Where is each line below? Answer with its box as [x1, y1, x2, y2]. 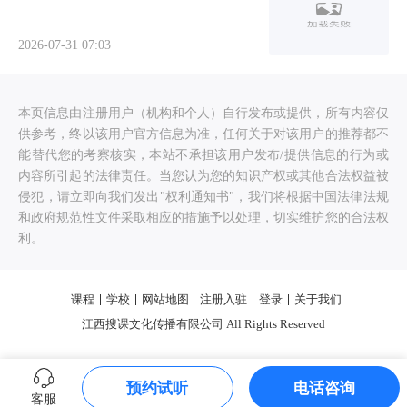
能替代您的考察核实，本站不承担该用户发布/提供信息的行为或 [18, 146, 389, 162]
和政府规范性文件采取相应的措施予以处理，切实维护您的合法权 [18, 209, 389, 224]
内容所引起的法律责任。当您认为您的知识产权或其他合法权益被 [18, 167, 389, 183]
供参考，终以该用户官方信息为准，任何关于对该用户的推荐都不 [18, 125, 389, 141]
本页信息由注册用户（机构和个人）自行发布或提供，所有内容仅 [18, 104, 389, 120]
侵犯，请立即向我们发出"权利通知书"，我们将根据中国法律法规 [18, 188, 389, 203]
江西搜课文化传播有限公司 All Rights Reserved [82, 316, 325, 331]
